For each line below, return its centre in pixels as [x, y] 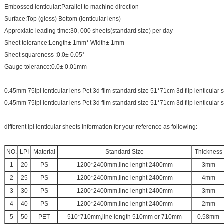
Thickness [208, 152]
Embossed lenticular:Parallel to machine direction [72, 7]
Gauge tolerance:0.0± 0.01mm [46, 67]
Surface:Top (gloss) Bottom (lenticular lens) [63, 19]
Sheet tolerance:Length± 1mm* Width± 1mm [64, 43]
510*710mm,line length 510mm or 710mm [125, 217]
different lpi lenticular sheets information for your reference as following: [101, 127]
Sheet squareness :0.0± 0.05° [45, 55]
